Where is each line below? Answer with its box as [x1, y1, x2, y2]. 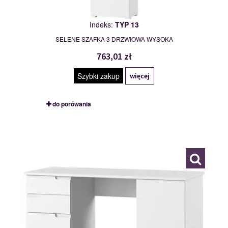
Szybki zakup [77, 71, 120, 81]
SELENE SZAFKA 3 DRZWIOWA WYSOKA [55, 35, 173, 44]
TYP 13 [115, 19, 139, 30]
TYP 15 [52, 119, 72, 128]
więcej [130, 71, 150, 81]
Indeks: [89, 19, 115, 30]
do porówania [52, 99, 91, 109]
